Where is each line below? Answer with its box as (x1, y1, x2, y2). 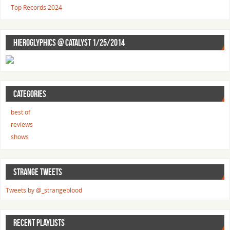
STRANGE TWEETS (13, 167, 62, 178)
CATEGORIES (13, 89, 46, 100)
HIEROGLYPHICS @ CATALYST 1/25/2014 (13, 37, 125, 48)
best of (11, 108, 30, 117)
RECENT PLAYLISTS (13, 218, 65, 228)
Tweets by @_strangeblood (6, 186, 82, 195)
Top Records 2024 (11, 3, 62, 12)
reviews (11, 120, 33, 129)
